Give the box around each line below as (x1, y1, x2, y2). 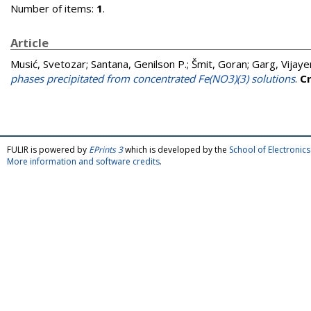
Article (10, 35, 49, 51)
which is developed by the (123, 144, 229, 155)
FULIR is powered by (7, 144, 89, 155)
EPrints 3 (89, 144, 123, 155)
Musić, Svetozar (10, 57, 86, 71)
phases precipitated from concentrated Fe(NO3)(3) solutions (10, 72, 295, 85)
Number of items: (10, 1, 96, 15)
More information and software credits (7, 155, 160, 167)
